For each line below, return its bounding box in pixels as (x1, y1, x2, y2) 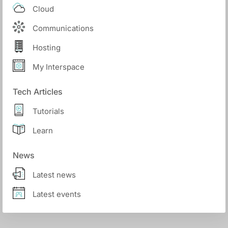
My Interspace (33, 62, 84, 72)
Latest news (33, 169, 76, 180)
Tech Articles (13, 87, 63, 97)
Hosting (33, 42, 61, 52)
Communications (33, 23, 94, 33)
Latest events (33, 189, 81, 199)
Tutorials (33, 106, 64, 116)
